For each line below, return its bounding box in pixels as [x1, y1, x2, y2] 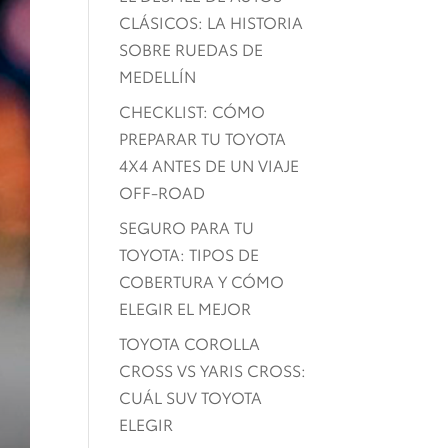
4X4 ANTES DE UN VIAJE [119, 153, 300, 176]
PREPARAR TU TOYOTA [119, 126, 287, 149]
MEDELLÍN [119, 64, 197, 87]
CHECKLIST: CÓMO [119, 99, 266, 122]
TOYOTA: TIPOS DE [119, 242, 260, 265]
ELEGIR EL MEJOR [119, 296, 252, 319]
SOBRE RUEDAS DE [119, 37, 264, 60]
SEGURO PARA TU [119, 215, 255, 238]
